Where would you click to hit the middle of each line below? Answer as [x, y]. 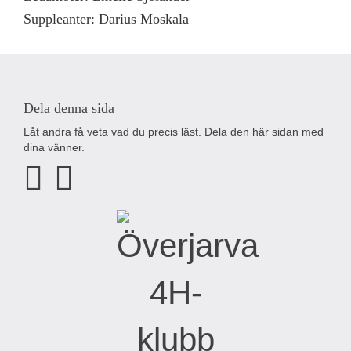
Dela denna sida [69, 108]
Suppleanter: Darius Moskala [106, 19]
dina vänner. [54, 147]
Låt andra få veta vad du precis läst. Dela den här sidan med [174, 132]
